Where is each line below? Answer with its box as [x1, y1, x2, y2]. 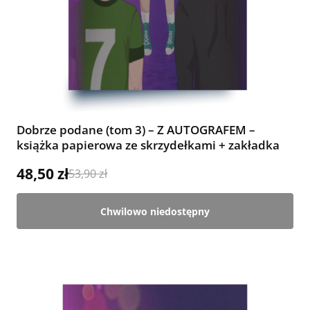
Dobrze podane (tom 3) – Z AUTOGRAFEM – [17, 122, 255, 138]
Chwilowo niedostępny [100, 204, 210, 218]
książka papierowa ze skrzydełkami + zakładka [17, 137, 280, 154]
